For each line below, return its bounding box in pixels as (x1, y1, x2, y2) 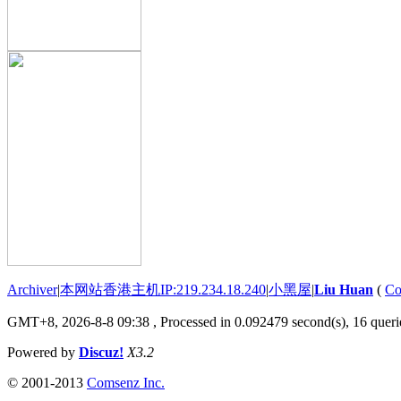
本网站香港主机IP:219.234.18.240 (60, 282, 266, 298)
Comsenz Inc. (87, 375, 165, 391)
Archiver (7, 282, 57, 298)
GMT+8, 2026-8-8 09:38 (7, 314, 149, 330)
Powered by (7, 345, 79, 361)
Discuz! (79, 345, 124, 361)
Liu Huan (314, 282, 373, 298)
